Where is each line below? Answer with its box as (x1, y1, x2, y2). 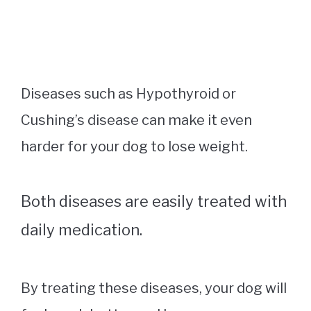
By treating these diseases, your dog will (21, 279, 287, 296)
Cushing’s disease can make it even (21, 111, 252, 128)
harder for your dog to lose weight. (21, 137, 251, 155)
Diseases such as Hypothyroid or (21, 85, 236, 102)
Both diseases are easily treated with (21, 192, 287, 210)
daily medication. (21, 220, 146, 239)
